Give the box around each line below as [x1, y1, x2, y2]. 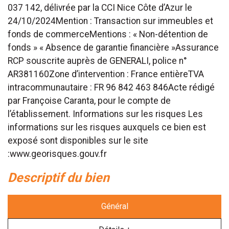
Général [101, 201, 128, 211]
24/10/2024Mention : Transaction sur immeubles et [8, 15, 213, 26]
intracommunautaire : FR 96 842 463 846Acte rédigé [8, 82, 215, 93]
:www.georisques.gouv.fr [8, 148, 107, 159]
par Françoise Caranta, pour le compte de [8, 95, 171, 106]
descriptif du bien [16, 170, 109, 185]
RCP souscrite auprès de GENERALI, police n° [8, 55, 187, 66]
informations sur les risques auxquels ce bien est [8, 122, 206, 132]
